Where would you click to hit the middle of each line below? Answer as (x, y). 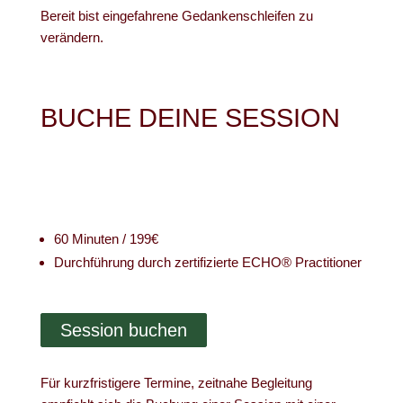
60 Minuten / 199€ (106, 239)
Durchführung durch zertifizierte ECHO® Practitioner (207, 262)
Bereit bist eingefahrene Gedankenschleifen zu (176, 16)
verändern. (72, 37)
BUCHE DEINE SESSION (190, 118)
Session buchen (123, 330)
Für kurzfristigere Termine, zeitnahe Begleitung (176, 383)
